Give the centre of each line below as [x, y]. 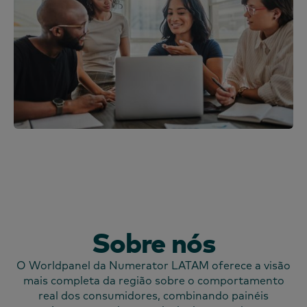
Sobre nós [153, 243]
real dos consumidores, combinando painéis [153, 296]
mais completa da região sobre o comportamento [153, 281]
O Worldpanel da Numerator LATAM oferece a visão [153, 266]
